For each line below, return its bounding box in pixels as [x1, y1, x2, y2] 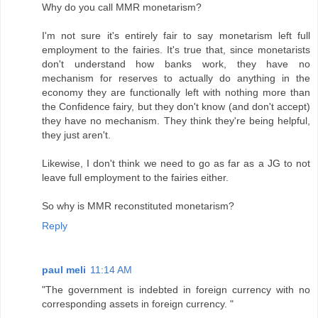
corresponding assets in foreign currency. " [42, 298, 234, 310]
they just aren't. [42, 129, 111, 141]
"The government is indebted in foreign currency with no [42, 284, 310, 296]
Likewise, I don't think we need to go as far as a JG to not [42, 158, 310, 170]
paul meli [42, 264, 86, 276]
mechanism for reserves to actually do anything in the [42, 72, 310, 84]
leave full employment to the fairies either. [42, 172, 229, 184]
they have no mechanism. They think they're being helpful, [42, 115, 310, 127]
